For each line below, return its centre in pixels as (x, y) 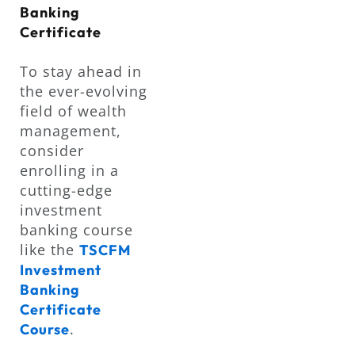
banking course (76, 230)
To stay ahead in (81, 72)
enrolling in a (69, 171)
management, (71, 131)
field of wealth (73, 111)
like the (50, 250)
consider (52, 151)
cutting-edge (66, 191)
